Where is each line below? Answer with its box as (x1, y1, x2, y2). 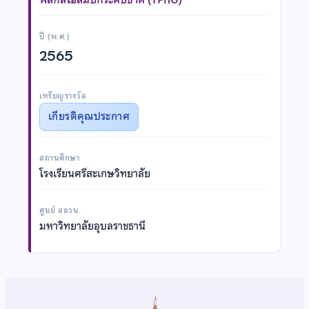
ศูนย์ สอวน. (39, 203, 81, 217)
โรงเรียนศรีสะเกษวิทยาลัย (39, 165, 150, 182)
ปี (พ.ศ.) (39, 30, 70, 43)
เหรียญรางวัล (39, 89, 87, 102)
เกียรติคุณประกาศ (48, 108, 130, 125)
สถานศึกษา (39, 151, 80, 164)
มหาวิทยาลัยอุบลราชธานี (39, 217, 146, 235)
